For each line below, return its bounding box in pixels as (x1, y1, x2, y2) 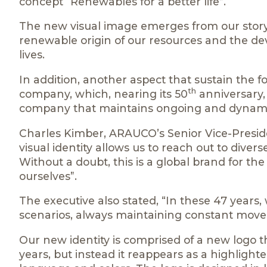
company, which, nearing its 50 (19, 87, 188, 100)
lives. (19, 48, 45, 61)
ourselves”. (19, 169, 77, 182)
